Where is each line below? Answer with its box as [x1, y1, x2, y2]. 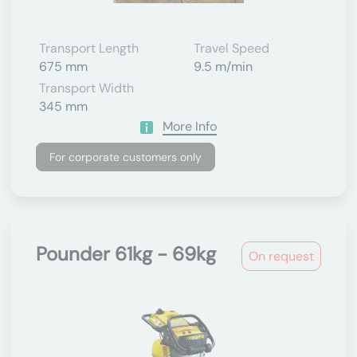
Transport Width [39, 80, 134, 96]
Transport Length [39, 40, 139, 57]
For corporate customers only [49, 150, 202, 164]
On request [249, 248, 314, 265]
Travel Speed [194, 40, 269, 57]
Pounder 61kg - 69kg [36, 241, 216, 266]
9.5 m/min [194, 58, 253, 75]
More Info [163, 118, 217, 135]
